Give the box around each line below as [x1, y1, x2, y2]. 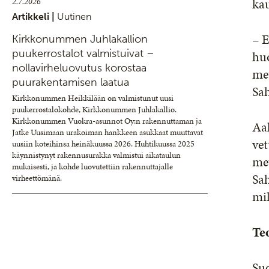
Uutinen [57, 11, 91, 22]
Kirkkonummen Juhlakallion [12, 32, 148, 46]
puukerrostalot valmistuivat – [12, 47, 154, 60]
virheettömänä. [12, 172, 62, 184]
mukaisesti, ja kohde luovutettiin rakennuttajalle [12, 161, 173, 172]
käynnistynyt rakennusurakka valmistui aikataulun [12, 150, 181, 161]
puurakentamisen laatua [12, 76, 129, 89]
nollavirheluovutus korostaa [12, 61, 147, 74]
